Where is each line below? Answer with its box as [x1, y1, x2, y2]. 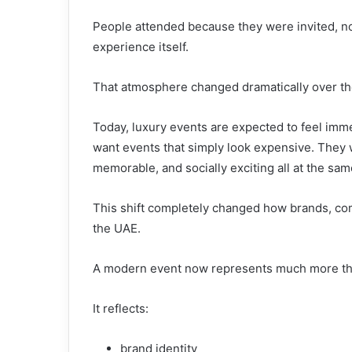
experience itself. [93, 39, 189, 54]
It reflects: [93, 301, 148, 316]
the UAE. [93, 221, 141, 236]
